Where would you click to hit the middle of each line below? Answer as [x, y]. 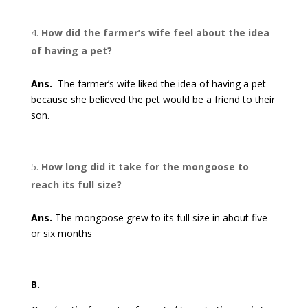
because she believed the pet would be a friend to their [153, 100]
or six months [61, 234]
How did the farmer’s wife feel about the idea [155, 33]
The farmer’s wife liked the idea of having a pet [159, 84]
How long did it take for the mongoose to [145, 167]
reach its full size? [76, 185]
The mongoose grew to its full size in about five [159, 218]
